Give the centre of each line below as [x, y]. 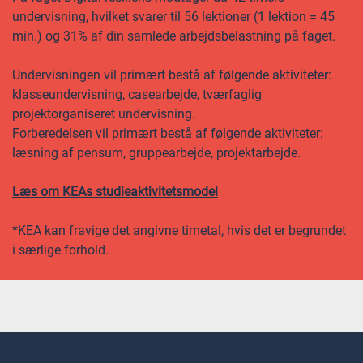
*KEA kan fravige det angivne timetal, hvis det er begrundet [179, 231]
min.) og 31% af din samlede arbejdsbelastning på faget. [174, 36]
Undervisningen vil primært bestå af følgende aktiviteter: [172, 75]
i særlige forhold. [60, 250]
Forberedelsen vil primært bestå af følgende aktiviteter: [168, 133]
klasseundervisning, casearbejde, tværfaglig [137, 94]
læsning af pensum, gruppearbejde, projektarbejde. [156, 153]
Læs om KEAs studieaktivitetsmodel [115, 192]
